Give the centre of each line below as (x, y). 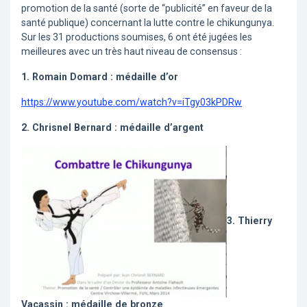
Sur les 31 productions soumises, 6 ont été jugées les (137, 37)
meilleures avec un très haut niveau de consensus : (132, 52)
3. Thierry (249, 221)
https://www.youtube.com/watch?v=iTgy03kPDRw (132, 102)
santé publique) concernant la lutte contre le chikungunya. (148, 23)
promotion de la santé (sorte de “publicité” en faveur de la (147, 9)
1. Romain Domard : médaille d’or (100, 77)
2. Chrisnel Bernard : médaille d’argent (112, 128)
